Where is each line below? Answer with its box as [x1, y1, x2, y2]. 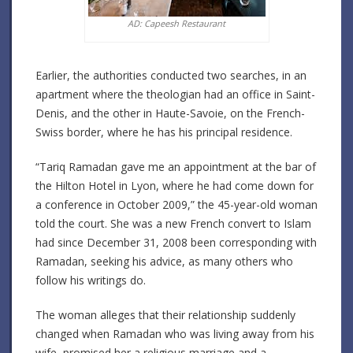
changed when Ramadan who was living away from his [35, 325, 314, 341]
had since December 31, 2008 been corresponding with [35, 234, 317, 250]
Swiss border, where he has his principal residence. [35, 124, 292, 139]
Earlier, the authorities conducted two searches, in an [35, 67, 307, 83]
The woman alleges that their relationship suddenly [35, 307, 295, 322]
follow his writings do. [35, 272, 146, 288]
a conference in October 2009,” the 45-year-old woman [35, 196, 318, 212]
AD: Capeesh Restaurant [128, 17, 225, 29]
